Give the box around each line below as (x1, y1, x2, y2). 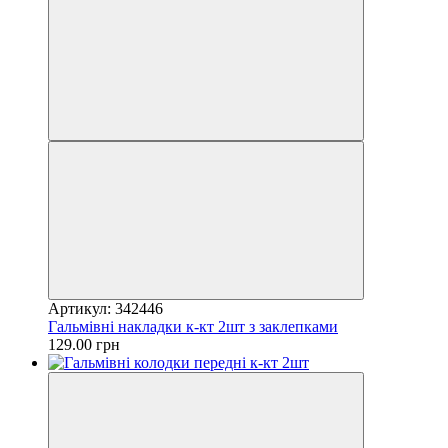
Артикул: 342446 (48, 299, 163, 317)
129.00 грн (48, 335, 120, 353)
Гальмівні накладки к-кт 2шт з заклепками (48, 317, 338, 335)
